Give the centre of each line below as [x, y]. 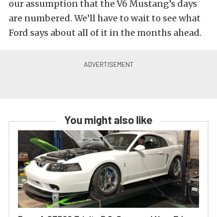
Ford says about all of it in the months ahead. [105, 33]
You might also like [108, 120]
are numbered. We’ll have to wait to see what [105, 18]
